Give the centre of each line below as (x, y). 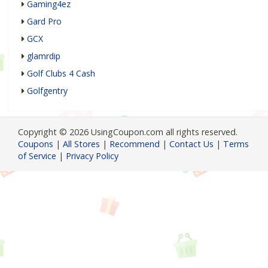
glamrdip (44, 56)
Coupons (36, 144)
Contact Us (191, 144)
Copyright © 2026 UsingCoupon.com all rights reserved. (128, 132)
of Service (37, 156)
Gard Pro (44, 22)
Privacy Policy (92, 156)
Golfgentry (47, 91)
